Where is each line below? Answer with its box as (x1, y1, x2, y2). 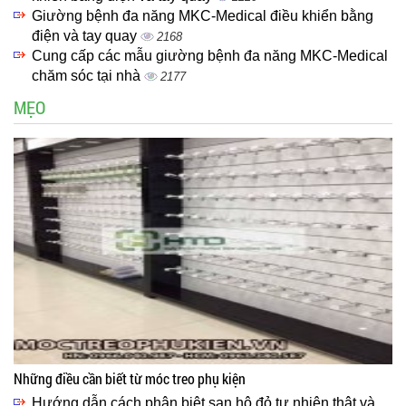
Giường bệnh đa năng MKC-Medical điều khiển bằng (32, 8, 373, 24)
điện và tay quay (32, 28, 140, 44)
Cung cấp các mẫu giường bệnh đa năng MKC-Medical (32, 48, 388, 64)
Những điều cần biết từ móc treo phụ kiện (14, 369, 246, 389)
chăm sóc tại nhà (32, 68, 144, 84)
